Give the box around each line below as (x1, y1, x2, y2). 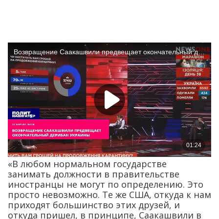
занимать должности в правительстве (8, 168, 179, 180)
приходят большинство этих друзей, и (8, 199, 180, 211)
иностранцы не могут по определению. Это (8, 178, 203, 191)
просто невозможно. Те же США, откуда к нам (8, 189, 211, 201)
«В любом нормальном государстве (8, 158, 167, 170)
